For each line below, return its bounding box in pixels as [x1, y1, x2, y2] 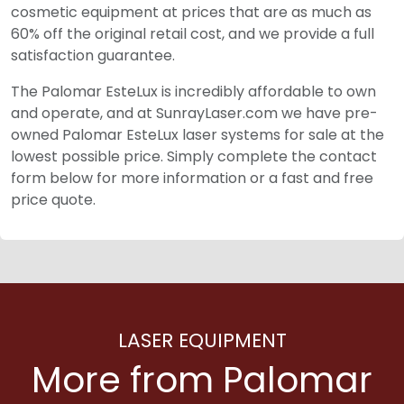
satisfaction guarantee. [11, 45, 175, 66]
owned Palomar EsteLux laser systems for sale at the [11, 124, 384, 145]
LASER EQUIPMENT [117, 326, 287, 354]
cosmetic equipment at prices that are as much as [11, 2, 372, 23]
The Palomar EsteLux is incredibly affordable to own [11, 81, 376, 102]
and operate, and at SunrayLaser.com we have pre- [11, 103, 378, 124]
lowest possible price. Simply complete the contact [11, 146, 377, 167]
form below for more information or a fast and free [11, 168, 373, 188]
